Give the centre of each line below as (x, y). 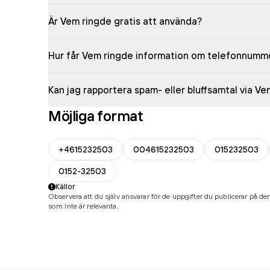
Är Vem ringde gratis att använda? (125, 21)
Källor (65, 187)
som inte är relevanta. (83, 206)
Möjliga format (96, 116)
